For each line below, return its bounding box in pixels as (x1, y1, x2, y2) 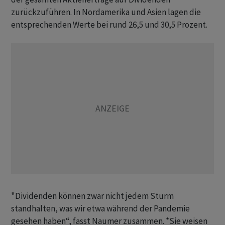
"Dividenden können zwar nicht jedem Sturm (11, 190, 174, 202)
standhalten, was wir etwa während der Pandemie (11, 203, 190, 214)
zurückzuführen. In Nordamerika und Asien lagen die (11, 7, 201, 18)
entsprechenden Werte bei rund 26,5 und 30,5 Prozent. (11, 19, 209, 31)
